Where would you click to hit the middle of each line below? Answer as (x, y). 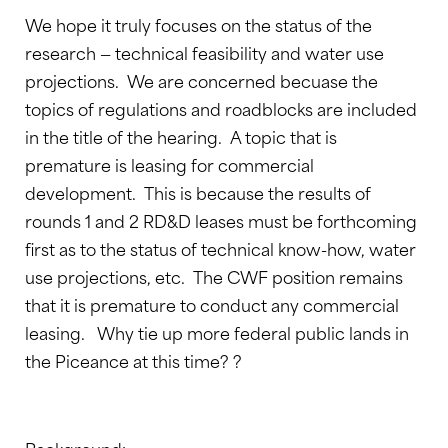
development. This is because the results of (198, 192)
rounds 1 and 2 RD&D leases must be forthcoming (221, 220)
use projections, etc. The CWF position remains (214, 276)
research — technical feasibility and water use (204, 52)
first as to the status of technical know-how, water (220, 248)
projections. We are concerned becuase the (201, 80)
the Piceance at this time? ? (133, 360)
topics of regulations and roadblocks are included (221, 108)
